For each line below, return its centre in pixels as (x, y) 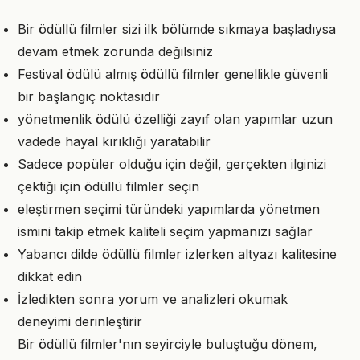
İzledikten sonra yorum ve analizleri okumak (153, 299)
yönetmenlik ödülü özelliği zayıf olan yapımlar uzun (175, 119)
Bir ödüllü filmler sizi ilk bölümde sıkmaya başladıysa (177, 29)
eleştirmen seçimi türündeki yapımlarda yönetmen (169, 209)
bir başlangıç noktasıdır (89, 96)
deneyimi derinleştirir (80, 321)
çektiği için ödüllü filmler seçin (108, 186)
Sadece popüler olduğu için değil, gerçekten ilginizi (172, 164)
